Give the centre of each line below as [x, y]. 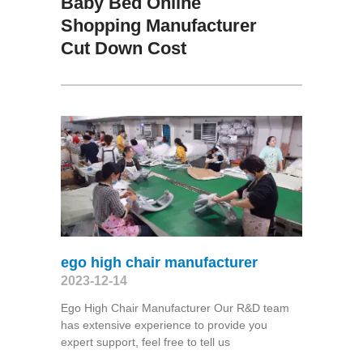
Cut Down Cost [123, 48]
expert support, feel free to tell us [145, 342]
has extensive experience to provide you [164, 325]
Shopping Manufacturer [158, 25]
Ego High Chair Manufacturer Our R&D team [175, 307]
